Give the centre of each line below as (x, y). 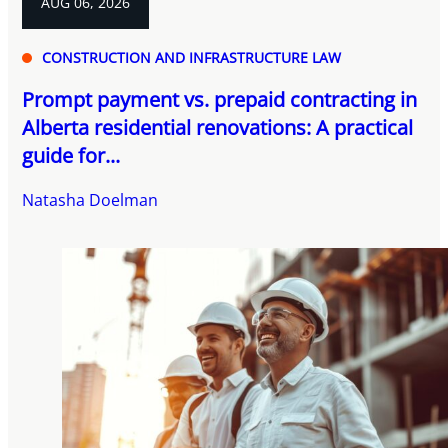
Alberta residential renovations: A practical (218, 128)
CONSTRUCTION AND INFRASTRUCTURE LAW (192, 58)
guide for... (71, 156)
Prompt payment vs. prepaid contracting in (220, 100)
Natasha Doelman (90, 200)
